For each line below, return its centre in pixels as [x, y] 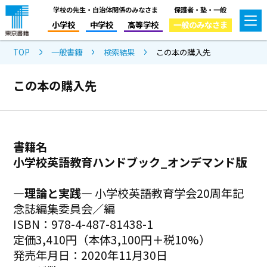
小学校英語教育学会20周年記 [168, 193]
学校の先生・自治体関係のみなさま [105, 9]
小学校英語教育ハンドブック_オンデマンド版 [130, 162]
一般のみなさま [200, 24]
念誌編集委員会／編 [64, 208]
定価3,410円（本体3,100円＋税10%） [112, 239]
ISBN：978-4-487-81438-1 [83, 224]
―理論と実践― [53, 193]
